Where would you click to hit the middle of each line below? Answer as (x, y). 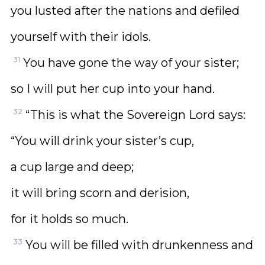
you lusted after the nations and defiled (125, 11)
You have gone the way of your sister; (131, 63)
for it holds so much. (70, 219)
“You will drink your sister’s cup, (102, 141)
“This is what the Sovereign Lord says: (135, 115)
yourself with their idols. (81, 37)
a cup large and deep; (72, 167)
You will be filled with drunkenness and (139, 245)
